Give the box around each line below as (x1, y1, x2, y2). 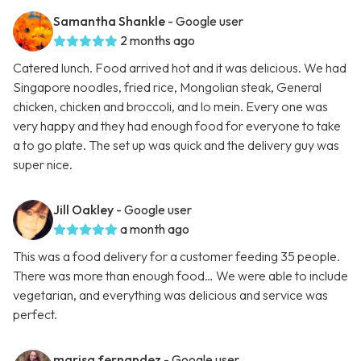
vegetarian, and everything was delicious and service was (13, 287, 328, 304)
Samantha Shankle (53, 13, 165, 30)
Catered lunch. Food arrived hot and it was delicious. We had (13, 60, 346, 77)
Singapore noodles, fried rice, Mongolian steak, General (13, 79, 322, 96)
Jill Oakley (53, 201, 114, 218)
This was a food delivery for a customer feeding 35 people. (13, 248, 340, 265)
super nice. (13, 156, 73, 173)
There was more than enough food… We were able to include (13, 268, 348, 284)
